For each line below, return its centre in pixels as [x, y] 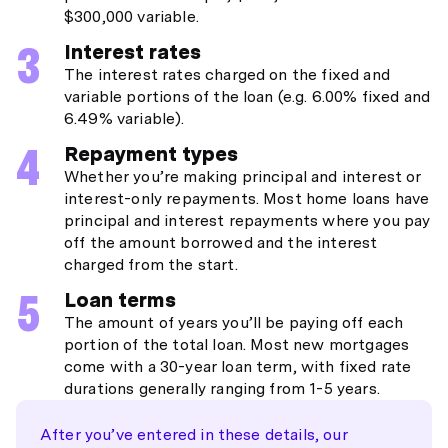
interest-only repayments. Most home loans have [247, 198]
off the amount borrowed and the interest [221, 242]
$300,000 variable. [131, 16]
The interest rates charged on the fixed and [227, 74]
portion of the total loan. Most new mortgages [237, 344]
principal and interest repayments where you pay [247, 220]
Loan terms [120, 300]
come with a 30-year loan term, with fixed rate [238, 366]
